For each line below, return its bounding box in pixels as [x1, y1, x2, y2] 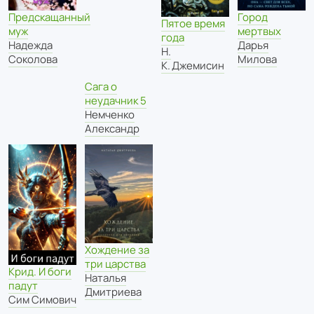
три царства [85, 256, 146, 271]
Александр [85, 121, 139, 136]
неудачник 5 [85, 93, 146, 108]
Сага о [85, 78, 117, 94]
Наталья [85, 270, 126, 285]
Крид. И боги [8, 264, 71, 280]
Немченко [85, 107, 135, 122]
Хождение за [85, 242, 149, 257]
